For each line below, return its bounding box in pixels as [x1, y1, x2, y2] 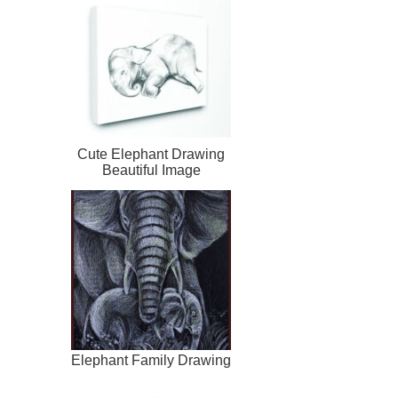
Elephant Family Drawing [71, 353, 231, 369]
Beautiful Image [101, 163, 201, 179]
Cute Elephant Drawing [77, 147, 225, 163]
